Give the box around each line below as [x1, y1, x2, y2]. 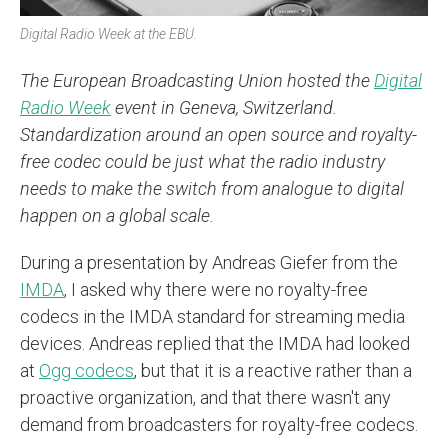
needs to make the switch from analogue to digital [20, 177, 404, 199]
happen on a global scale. [20, 204, 214, 226]
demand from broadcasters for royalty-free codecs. [20, 413, 418, 435]
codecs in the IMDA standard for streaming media [20, 305, 405, 327]
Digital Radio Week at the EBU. [20, 25, 197, 42]
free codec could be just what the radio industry [20, 150, 385, 172]
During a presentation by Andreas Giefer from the [20, 251, 398, 273]
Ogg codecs [39, 359, 134, 381]
